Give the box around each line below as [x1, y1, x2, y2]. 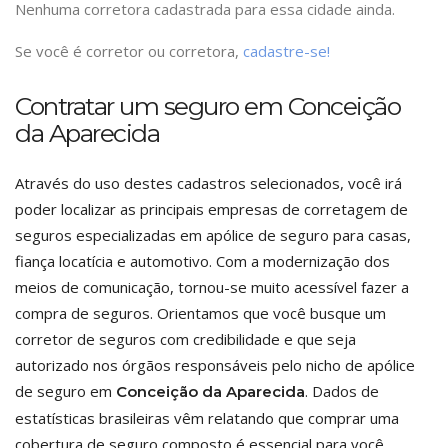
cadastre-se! [243, 41, 330, 61]
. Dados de [305, 381, 379, 401]
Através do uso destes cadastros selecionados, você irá [15, 173, 402, 193]
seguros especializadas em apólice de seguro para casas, [15, 225, 411, 245]
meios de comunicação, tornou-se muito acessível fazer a [15, 277, 409, 297]
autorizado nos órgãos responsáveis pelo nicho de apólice [15, 355, 415, 375]
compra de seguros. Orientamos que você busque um [15, 303, 386, 323]
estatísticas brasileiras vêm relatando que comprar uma [15, 408, 399, 428]
